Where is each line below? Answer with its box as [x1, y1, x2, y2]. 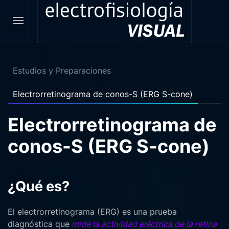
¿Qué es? [8, 178, 70, 195]
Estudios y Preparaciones [13, 65, 111, 76]
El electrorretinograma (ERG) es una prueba [8, 207, 177, 217]
